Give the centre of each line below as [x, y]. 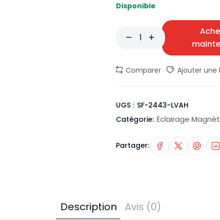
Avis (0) [143, 207]
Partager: [133, 145]
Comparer [142, 70]
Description [88, 207]
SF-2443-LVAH [163, 105]
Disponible [136, 6]
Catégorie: [135, 119]
